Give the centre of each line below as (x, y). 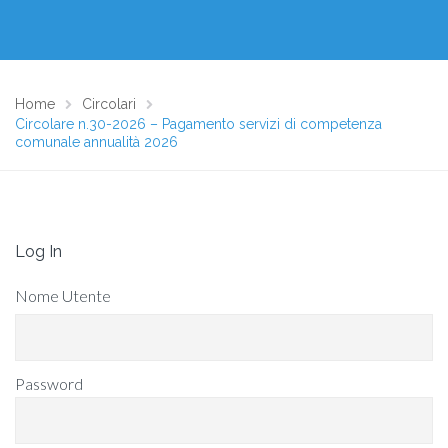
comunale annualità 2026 (96, 142)
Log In (38, 251)
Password (49, 383)
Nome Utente (63, 295)
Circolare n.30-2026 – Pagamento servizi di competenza (198, 124)
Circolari (109, 104)
